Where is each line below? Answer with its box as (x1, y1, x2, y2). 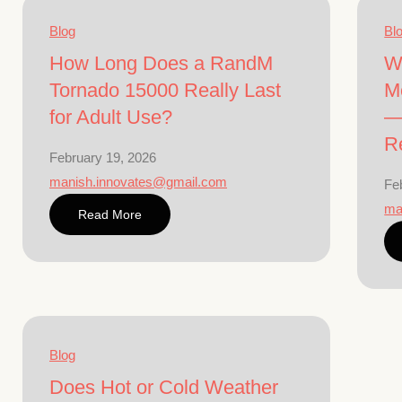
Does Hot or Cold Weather (49, 376, 278, 398)
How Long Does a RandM (49, 52, 273, 74)
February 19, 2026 (49, 150, 156, 165)
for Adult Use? (49, 106, 172, 128)
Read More (78, 207, 142, 222)
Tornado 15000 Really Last (49, 79, 281, 101)
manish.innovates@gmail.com (49, 174, 227, 189)
